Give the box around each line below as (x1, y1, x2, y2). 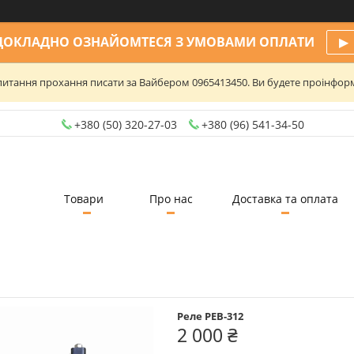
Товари (63, 191, 104, 207)
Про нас (149, 191, 193, 207)
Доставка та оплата (232, 191, 338, 207)
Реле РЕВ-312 (177, 308, 243, 323)
